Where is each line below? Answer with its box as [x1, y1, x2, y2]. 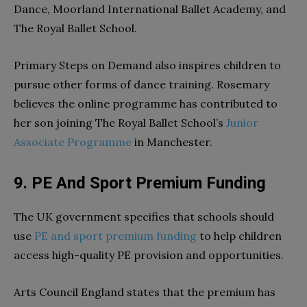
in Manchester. [132, 134, 212, 149]
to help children [197, 228, 282, 243]
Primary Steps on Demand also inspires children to [14, 58, 281, 72]
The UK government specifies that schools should [14, 209, 274, 223]
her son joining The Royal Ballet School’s [14, 115, 226, 130]
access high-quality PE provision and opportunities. [14, 247, 284, 262]
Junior [226, 115, 258, 130]
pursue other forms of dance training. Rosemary [14, 77, 269, 91]
